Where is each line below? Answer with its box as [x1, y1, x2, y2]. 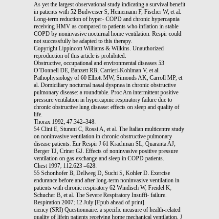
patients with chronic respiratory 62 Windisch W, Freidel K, [34, 184, 172, 191]
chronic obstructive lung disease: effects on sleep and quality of [34, 103, 179, 110]
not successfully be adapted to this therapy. [34, 37, 132, 44]
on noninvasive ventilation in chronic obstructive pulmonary [34, 132, 172, 140]
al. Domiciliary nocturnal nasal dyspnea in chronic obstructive [34, 81, 176, 88]
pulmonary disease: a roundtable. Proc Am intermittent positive [34, 88, 178, 96]
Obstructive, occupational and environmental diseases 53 [34, 59, 164, 66]
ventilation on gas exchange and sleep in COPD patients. [34, 154, 164, 162]
